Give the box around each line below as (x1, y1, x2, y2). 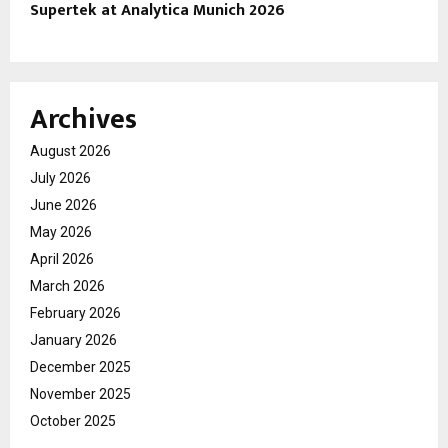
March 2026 (30, 278, 105, 295)
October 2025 (30, 413, 116, 430)
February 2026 (30, 305, 121, 322)
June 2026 (30, 197, 97, 214)
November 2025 (30, 386, 131, 403)
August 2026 (30, 143, 111, 160)
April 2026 (30, 251, 94, 268)
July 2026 (30, 170, 91, 187)
